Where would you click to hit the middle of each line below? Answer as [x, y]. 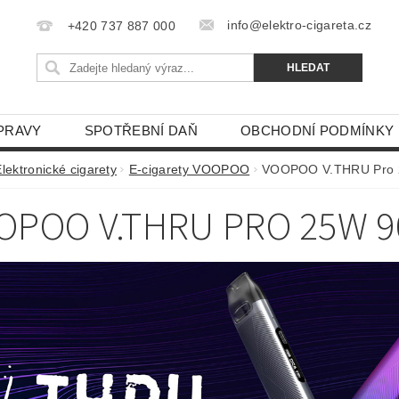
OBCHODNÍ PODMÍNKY [317, 130]
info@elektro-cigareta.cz [299, 25]
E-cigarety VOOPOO [189, 169]
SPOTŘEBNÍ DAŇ [141, 130]
